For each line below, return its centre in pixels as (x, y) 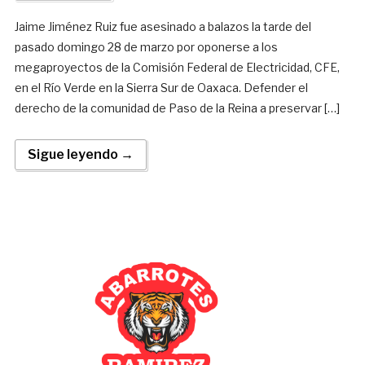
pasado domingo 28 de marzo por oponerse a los (146, 47)
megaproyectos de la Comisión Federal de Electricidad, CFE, (177, 68)
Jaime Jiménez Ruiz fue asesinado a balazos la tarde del (163, 27)
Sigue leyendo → (80, 155)
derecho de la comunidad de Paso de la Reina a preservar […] (177, 108)
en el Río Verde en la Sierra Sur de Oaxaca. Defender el (161, 88)
